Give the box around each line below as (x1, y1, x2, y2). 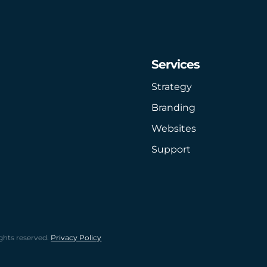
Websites (151, 123, 196, 135)
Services (151, 57, 200, 72)
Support (151, 144, 191, 156)
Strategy (151, 81, 192, 93)
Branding (151, 102, 195, 114)
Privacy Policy (51, 233, 102, 243)
